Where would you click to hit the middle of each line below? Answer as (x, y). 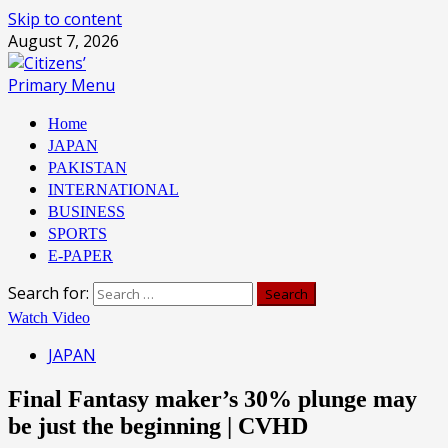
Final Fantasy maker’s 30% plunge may (212, 398)
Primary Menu (61, 85)
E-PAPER (80, 255)
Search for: (48, 293)
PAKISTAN (87, 167)
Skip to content (65, 19)
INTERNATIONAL (113, 189)
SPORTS (77, 233)
